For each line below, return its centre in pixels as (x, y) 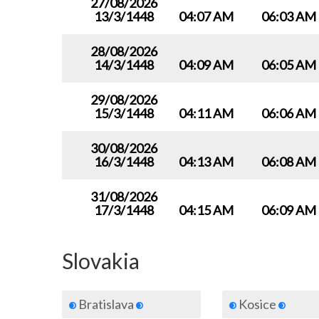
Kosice (257, 304)
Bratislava (106, 304)
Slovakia (101, 261)
